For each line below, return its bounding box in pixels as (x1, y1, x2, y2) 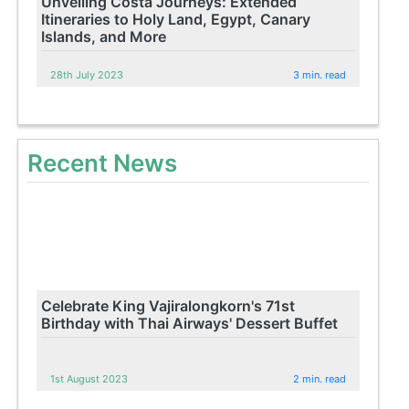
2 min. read (293, 372, 347, 385)
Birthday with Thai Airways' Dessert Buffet (41, 313, 339, 332)
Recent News (27, 148, 178, 177)
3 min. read (293, 68, 347, 81)
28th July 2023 (50, 68, 124, 81)
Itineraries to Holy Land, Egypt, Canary (41, 9, 311, 28)
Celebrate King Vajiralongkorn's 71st (41, 296, 296, 315)
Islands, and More (41, 26, 167, 46)
